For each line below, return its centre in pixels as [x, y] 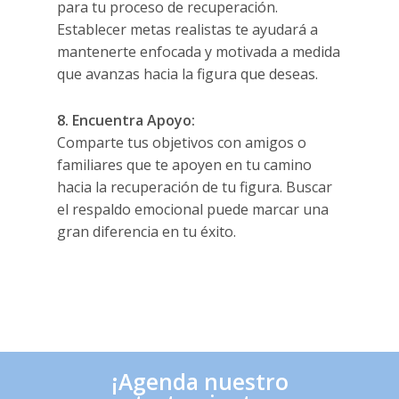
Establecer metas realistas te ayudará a [188, 29]
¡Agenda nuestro [199, 382]
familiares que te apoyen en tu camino [185, 164]
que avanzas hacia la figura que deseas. [188, 73]
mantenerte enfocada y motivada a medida [199, 51]
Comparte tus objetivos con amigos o [182, 142]
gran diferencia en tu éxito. [147, 231]
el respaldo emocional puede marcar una [193, 209]
